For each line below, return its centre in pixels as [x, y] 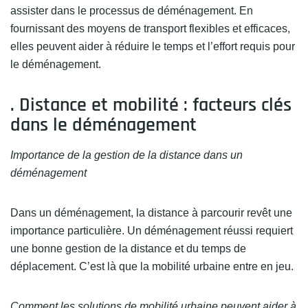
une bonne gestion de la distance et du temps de [128, 249]
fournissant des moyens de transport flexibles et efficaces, [150, 29]
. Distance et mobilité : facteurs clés [151, 105]
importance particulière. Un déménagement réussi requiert [152, 231]
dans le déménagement [103, 125]
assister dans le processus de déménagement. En [132, 11]
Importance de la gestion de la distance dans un [126, 155]
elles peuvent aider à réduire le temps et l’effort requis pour [153, 46]
